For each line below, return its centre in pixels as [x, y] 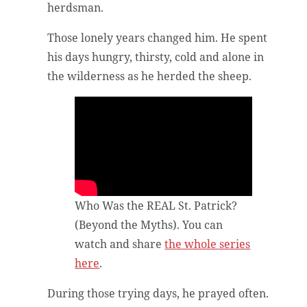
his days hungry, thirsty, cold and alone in [156, 57]
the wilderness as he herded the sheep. [151, 76]
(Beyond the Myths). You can [149, 225]
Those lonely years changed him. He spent [158, 37]
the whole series [208, 244]
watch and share [120, 244]
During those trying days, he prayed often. [158, 294]
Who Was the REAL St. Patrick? [156, 206]
